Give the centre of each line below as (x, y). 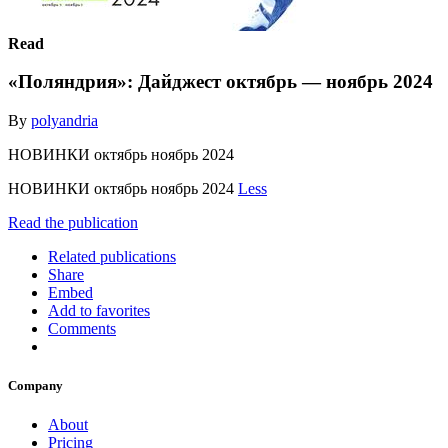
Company (35, 386)
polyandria (64, 120)
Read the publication (73, 222)
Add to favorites (99, 310)
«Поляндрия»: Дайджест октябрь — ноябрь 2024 (220, 82)
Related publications (112, 256)
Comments (82, 328)
